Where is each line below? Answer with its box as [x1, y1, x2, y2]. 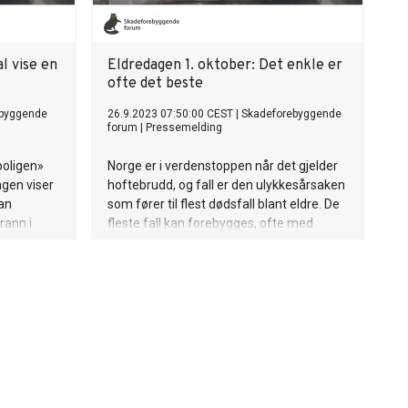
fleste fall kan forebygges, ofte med [107, 216, 313, 230]
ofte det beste [107, 75, 203, 93]
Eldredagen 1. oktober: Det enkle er [107, 56, 342, 75]
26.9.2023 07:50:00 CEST [107, 107, 233, 120]
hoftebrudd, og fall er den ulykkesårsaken [107, 178, 345, 192]
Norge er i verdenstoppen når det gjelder [107, 158, 338, 173]
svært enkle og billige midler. [107, 235, 268, 250]
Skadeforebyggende [241, 107, 342, 120]
